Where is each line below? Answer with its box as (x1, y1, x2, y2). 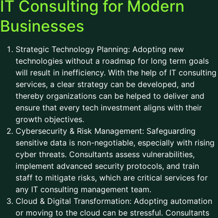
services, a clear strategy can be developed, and (16, 79, 195, 89)
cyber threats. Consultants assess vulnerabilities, (16, 149, 195, 159)
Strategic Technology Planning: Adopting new (16, 44, 184, 54)
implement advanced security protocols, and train (16, 161, 199, 171)
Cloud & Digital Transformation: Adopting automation (16, 196, 212, 206)
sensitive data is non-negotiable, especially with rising (16, 138, 215, 147)
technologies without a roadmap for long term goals (16, 56, 209, 66)
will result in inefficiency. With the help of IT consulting (16, 68, 217, 77)
